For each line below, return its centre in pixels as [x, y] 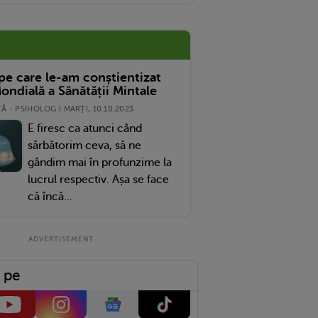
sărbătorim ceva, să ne [84, 145]
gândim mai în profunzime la [99, 162]
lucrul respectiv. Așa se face [98, 179]
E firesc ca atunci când [84, 128]
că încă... [50, 196]
